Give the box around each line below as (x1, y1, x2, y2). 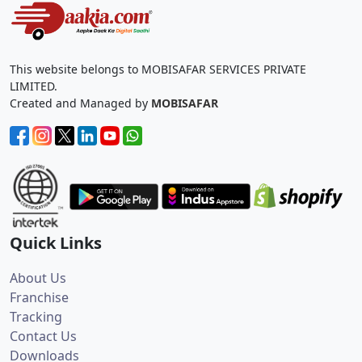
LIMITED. (10, 78, 57, 95)
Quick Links (10, 232, 102, 255)
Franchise (10, 288, 69, 307)
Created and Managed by (10, 95, 151, 112)
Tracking (10, 308, 62, 326)
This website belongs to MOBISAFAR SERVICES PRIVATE (10, 61, 306, 78)
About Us (10, 269, 66, 288)
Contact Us (10, 327, 77, 346)
